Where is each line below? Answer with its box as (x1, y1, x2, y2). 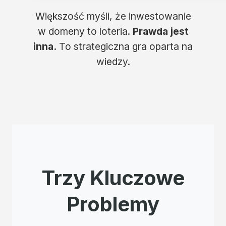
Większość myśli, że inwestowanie (35, 10, 191, 22)
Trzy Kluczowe (41, 165, 185, 190)
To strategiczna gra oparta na (56, 40, 193, 52)
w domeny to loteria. (37, 25, 133, 37)
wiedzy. (96, 55, 130, 68)
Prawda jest (132, 25, 189, 37)
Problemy (67, 192, 159, 216)
